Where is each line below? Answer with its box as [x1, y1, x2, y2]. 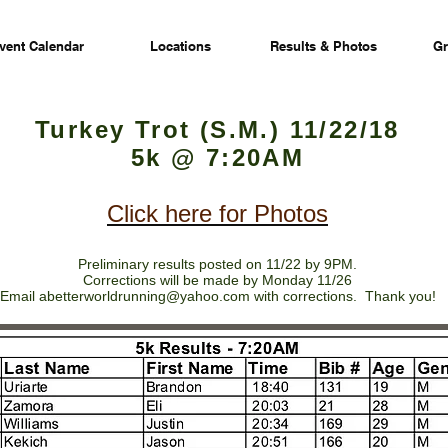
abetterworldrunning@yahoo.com [38, 288, 250, 304]
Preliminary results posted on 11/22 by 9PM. [78, 256, 357, 272]
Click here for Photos [107, 200, 328, 227]
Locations [149, 38, 211, 54]
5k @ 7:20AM [130, 144, 305, 171]
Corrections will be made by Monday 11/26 [83, 272, 352, 288]
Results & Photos [269, 38, 377, 54]
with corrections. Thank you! [249, 288, 436, 304]
